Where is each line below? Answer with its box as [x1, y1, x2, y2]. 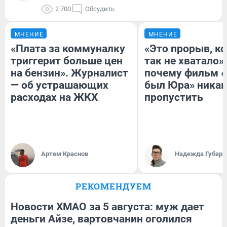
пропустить [144, 91, 203, 103]
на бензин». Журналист [11, 66, 128, 79]
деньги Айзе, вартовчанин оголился [11, 212, 192, 225]
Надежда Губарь [175, 149, 226, 158]
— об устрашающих [11, 79, 108, 91]
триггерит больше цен [11, 54, 123, 67]
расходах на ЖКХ [11, 91, 98, 103]
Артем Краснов [41, 149, 88, 158]
